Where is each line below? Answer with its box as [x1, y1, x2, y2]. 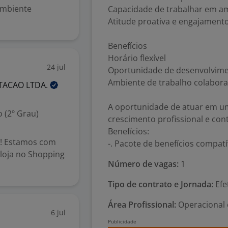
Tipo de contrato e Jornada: [108, 179, 213, 190]
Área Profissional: [108, 199, 176, 210]
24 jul [47, 62, 66, 72]
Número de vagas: [108, 158, 179, 169]
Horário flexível [108, 52, 166, 64]
